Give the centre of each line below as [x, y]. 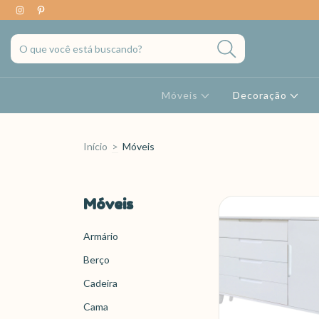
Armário [101, 236]
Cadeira [100, 283]
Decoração [261, 95]
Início [95, 146]
